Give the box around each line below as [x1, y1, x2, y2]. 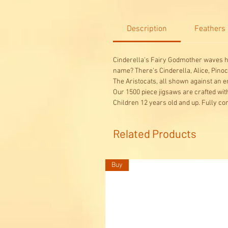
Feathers [194, 24, 225, 35]
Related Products [113, 127, 196, 140]
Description [127, 24, 167, 35]
